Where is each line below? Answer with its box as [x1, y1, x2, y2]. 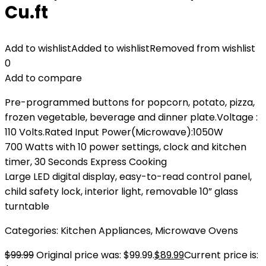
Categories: [5, 224, 61, 237]
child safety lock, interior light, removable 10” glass [5, 185, 238, 198]
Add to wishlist [5, 42, 71, 55]
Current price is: [184, 248, 258, 262]
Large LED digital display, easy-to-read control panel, [5, 170, 252, 183]
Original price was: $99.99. [36, 248, 154, 262]
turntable [5, 199, 49, 213]
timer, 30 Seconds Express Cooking [5, 155, 167, 169]
